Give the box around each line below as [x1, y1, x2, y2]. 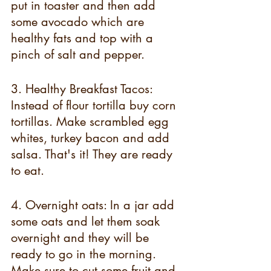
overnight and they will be [11, 230, 152, 246]
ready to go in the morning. [11, 246, 160, 262]
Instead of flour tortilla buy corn [11, 97, 180, 113]
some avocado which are [11, 14, 148, 30]
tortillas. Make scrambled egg [11, 114, 172, 129]
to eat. [11, 163, 44, 178]
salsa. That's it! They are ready [11, 146, 176, 162]
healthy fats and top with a [11, 30, 157, 46]
